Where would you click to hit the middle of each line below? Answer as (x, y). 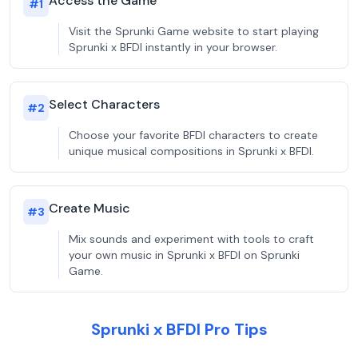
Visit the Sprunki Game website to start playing (194, 31)
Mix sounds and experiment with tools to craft (191, 239)
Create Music (89, 208)
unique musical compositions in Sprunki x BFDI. (191, 151)
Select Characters (104, 104)
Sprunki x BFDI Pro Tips (179, 329)
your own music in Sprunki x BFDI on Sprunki (184, 255)
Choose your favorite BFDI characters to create (193, 135)
